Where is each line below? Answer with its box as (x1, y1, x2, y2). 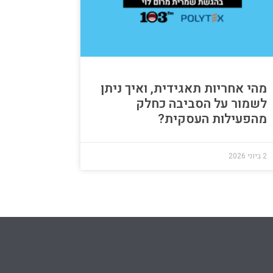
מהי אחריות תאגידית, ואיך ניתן (101, 79, 267, 98)
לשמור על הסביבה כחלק (136, 94, 267, 113)
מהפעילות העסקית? (158, 109, 267, 129)
